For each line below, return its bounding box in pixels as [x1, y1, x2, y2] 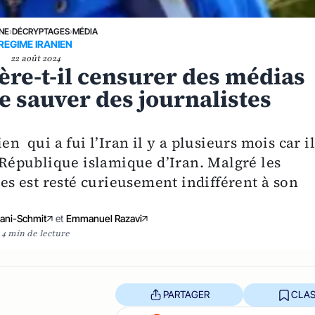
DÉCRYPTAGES [11, 26, 70, 37]
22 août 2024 [10, 53, 60, 64]
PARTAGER [162, 288, 210, 301]
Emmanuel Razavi [66, 212, 143, 225]
